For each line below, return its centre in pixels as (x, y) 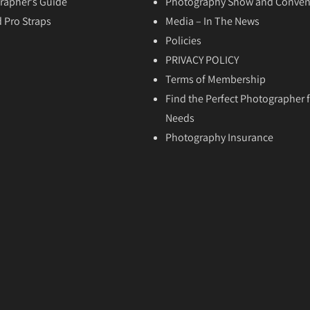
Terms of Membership (216, 79)
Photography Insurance (219, 137)
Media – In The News (212, 21)
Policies (183, 40)
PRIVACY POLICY (202, 60)
